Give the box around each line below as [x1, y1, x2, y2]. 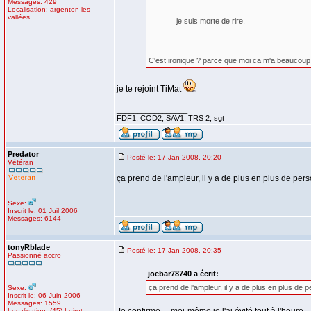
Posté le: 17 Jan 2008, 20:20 [127, 153, 221, 161]
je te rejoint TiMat [117, 84, 183, 94]
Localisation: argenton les [8, 6, 90, 13]
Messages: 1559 [8, 299, 61, 307]
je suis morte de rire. [176, 17, 245, 25]
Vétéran [8, 158, 33, 166]
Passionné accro [8, 251, 61, 259]
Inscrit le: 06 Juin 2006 [8, 292, 81, 299]
